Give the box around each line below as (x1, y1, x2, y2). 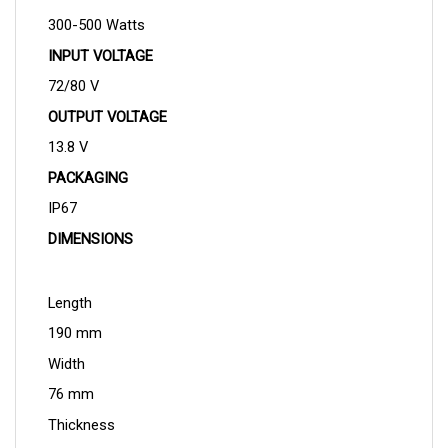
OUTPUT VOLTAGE (47, 85, 167, 104)
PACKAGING (47, 146, 128, 165)
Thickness (47, 393, 115, 412)
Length (47, 271, 92, 290)
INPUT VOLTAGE (47, 24, 153, 43)
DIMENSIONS (47, 207, 133, 226)
